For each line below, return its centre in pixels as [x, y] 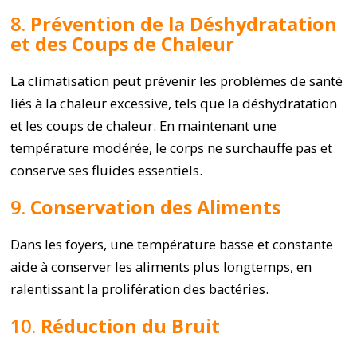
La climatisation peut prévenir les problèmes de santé [177, 81]
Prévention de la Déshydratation [184, 24]
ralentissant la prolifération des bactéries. [140, 289]
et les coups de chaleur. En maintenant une [144, 126]
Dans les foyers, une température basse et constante [172, 244]
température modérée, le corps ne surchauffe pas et [172, 148]
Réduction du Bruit [131, 326]
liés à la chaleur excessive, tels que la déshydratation [174, 103]
